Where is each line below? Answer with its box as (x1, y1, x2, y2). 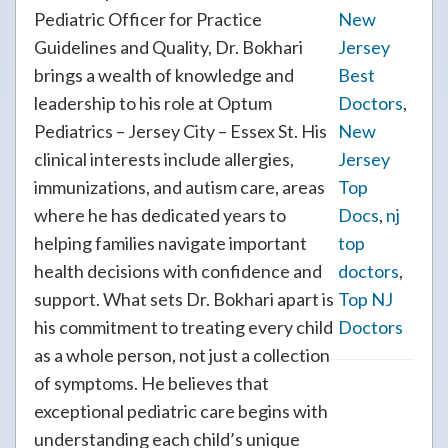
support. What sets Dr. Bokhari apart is (34, 288, 334, 310)
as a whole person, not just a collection (34, 344, 330, 366)
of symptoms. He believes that (34, 372, 269, 394)
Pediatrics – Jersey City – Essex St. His (34, 120, 327, 142)
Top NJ (338, 288, 393, 310)
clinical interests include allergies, (34, 148, 294, 170)
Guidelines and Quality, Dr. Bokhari (34, 36, 303, 58)
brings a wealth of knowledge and (34, 64, 294, 86)
